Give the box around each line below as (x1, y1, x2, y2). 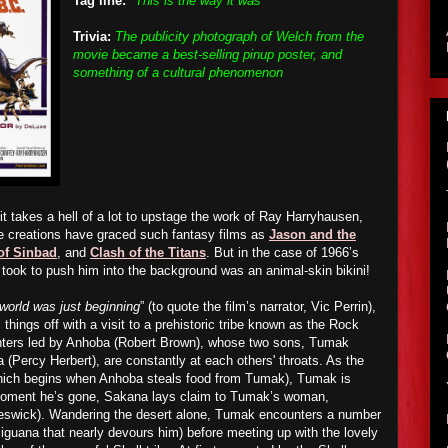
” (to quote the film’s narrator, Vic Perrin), (140, 299, 376, 314)
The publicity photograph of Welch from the (115, 29, 364, 44)
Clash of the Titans (90, 245, 206, 260)
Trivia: (73, 29, 111, 44)
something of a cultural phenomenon (73, 65, 283, 80)
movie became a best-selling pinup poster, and (73, 47, 342, 62)
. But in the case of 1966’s (206, 245, 359, 260)
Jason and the (269, 227, 356, 242)
